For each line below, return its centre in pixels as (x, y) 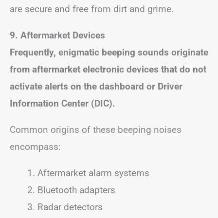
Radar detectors (70, 207)
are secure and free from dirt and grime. (92, 9)
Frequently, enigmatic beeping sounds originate (109, 52)
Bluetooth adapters (76, 190)
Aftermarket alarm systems (93, 173)
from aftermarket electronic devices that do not (108, 69)
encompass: (35, 146)
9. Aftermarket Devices (57, 35)
